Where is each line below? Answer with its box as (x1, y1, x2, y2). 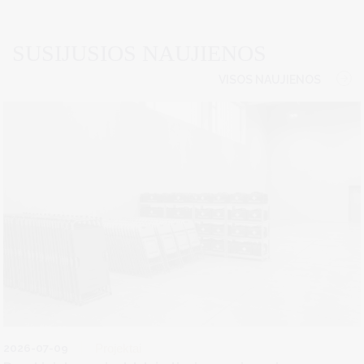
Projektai (95, 340, 141, 355)
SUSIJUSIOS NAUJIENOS (12, 40, 266, 66)
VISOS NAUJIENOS (219, 72, 321, 86)
